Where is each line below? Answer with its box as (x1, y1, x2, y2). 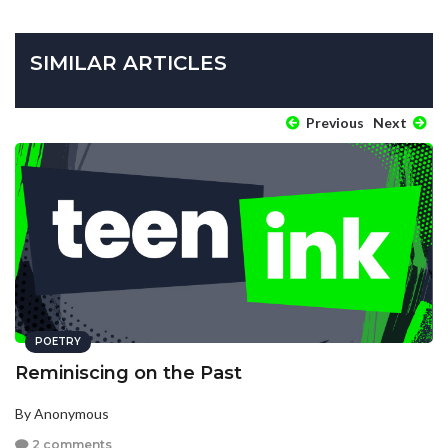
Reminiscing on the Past (15, 361, 242, 384)
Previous (303, 113, 364, 131)
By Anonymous (15, 404, 109, 422)
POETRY (35, 334, 81, 348)
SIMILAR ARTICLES (30, 50, 227, 75)
